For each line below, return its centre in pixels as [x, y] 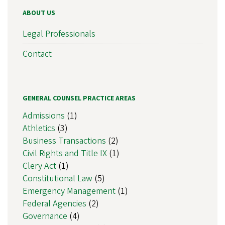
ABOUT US [39, 13]
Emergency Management [69, 191]
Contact [37, 54]
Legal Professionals [59, 34]
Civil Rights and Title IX [65, 153]
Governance [45, 216]
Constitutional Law [58, 178]
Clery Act [39, 166]
